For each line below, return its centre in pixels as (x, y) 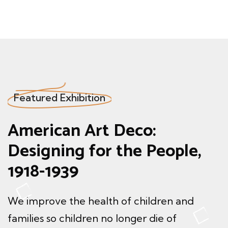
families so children (54, 218)
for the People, (145, 152)
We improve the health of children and (101, 201)
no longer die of (139, 218)
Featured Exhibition (60, 98)
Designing (48, 152)
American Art (61, 131)
